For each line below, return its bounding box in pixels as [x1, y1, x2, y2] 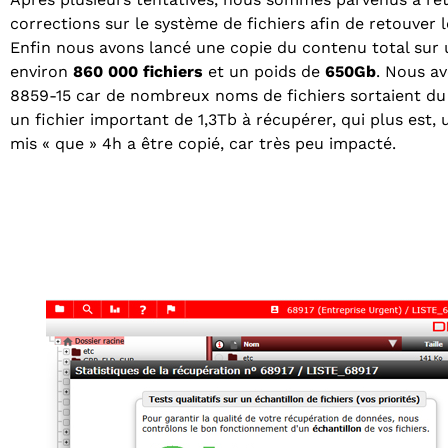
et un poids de [203, 61, 325, 81]
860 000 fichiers [73, 61, 203, 81]
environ [10, 61, 73, 81]
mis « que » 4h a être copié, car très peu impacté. [10, 133, 401, 153]
